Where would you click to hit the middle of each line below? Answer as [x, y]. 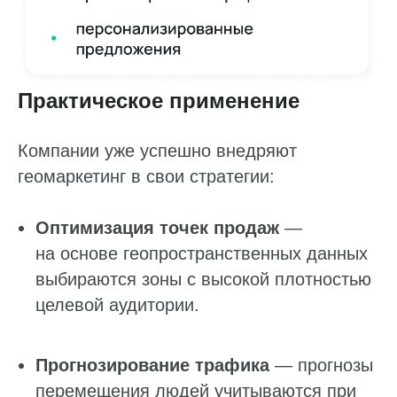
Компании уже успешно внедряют [157, 151]
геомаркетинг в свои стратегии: [146, 177]
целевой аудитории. [117, 305]
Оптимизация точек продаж [157, 228]
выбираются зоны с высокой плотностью [203, 280]
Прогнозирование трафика [152, 366]
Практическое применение [159, 101]
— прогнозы [321, 366]
